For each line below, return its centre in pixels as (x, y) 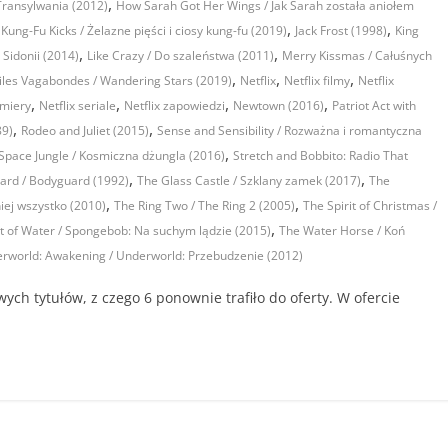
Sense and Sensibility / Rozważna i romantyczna (289, 131)
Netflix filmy (317, 81)
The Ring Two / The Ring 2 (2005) (204, 206)
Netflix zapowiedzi (174, 106)
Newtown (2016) (278, 106)
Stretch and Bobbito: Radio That (320, 156)
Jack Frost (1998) (341, 31)
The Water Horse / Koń (342, 231)
